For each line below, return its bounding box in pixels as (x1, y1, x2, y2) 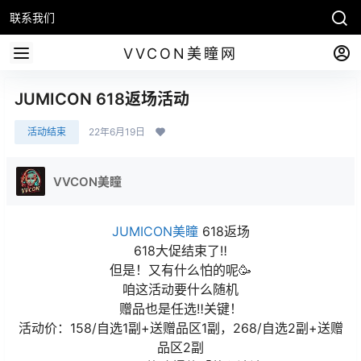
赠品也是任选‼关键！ (118, 301, 243, 317)
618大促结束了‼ (134, 243, 227, 259)
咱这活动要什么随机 (122, 281, 239, 297)
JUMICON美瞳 (111, 223, 198, 239)
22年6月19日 (89, 126, 145, 138)
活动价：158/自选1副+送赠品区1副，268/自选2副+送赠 (18, 320, 343, 336)
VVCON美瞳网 (123, 44, 238, 62)
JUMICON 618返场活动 (15, 89, 189, 109)
